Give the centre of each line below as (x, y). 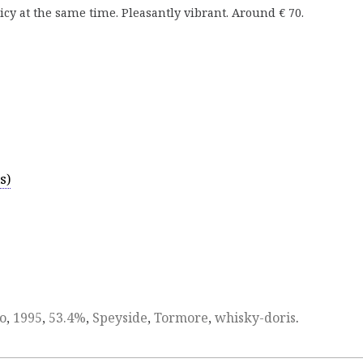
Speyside (120, 317)
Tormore (181, 317)
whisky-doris (255, 317)
